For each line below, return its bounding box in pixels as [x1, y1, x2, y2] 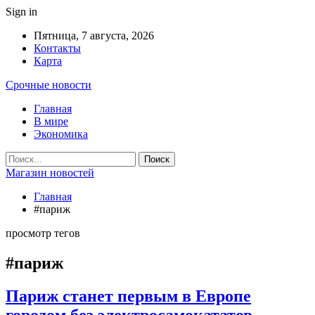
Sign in [6, 6, 37, 18]
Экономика [34, 128, 88, 140]
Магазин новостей [6, 167, 94, 179]
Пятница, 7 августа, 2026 [34, 30, 154, 41]
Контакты [34, 42, 81, 54]
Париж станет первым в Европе [6, 286, 251, 305]
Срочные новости [6, 79, 91, 91]
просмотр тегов [6, 227, 80, 239]
